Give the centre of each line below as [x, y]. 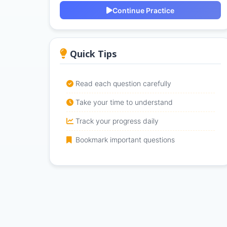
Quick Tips [92, 54]
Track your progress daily [117, 121]
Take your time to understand [124, 102]
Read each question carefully [123, 83]
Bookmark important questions [125, 140]
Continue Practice [143, 10]
